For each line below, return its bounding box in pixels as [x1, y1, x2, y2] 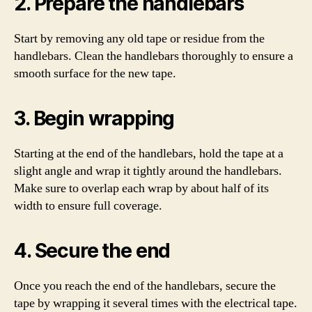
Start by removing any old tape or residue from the [14, 30, 265, 47]
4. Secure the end [14, 238, 171, 263]
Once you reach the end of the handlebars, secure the [14, 277, 276, 294]
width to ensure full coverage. [14, 197, 162, 214]
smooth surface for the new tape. [14, 65, 176, 81]
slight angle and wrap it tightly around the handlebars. [14, 162, 282, 179]
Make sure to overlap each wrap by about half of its [14, 180, 269, 196]
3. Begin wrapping [14, 106, 175, 130]
